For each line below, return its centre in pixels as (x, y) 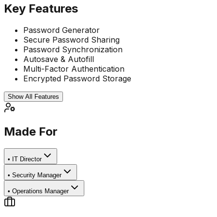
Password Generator (62, 30)
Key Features (41, 8)
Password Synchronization (73, 49)
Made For (31, 132)
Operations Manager (40, 191)
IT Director (27, 159)
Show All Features (33, 96)
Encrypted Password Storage (77, 78)
